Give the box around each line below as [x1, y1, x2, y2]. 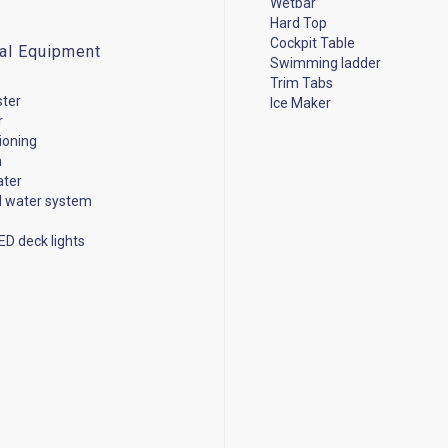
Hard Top [269, 14, 327, 31]
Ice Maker [269, 94, 331, 111]
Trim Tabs [269, 74, 333, 91]
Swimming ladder [269, 54, 381, 71]
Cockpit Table [269, 34, 355, 51]
